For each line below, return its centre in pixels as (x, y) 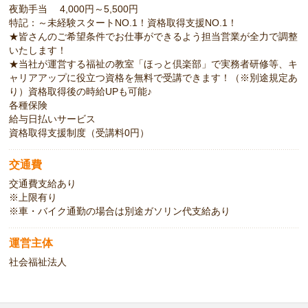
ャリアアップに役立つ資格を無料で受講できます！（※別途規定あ (154, 78)
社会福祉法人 (38, 262)
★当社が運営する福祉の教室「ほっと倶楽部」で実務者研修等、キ (154, 64)
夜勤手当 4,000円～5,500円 (74, 9)
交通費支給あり (43, 184)
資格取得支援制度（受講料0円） (79, 133)
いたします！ (38, 51)
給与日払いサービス (53, 119)
